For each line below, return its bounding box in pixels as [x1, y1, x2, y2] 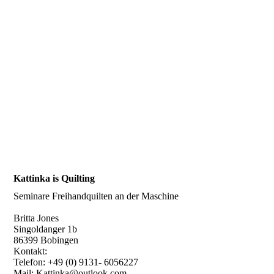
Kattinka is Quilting [13, 173, 95, 184]
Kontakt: [13, 246, 48, 257]
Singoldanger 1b [13, 224, 78, 235]
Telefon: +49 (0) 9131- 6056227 [13, 257, 139, 268]
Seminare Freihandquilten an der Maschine [13, 191, 179, 202]
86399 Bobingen [13, 235, 79, 246]
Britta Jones [13, 213, 59, 224]
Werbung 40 [13, 78, 62, 89]
